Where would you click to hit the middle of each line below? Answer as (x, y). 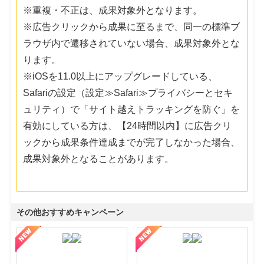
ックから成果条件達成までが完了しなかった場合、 (132, 142)
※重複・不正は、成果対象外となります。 (113, 10)
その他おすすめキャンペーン (70, 212)
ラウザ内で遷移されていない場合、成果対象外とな (132, 43)
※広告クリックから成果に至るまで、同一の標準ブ (132, 27)
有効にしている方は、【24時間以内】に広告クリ (128, 126)
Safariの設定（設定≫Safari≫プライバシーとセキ (128, 93)
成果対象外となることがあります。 (99, 159)
